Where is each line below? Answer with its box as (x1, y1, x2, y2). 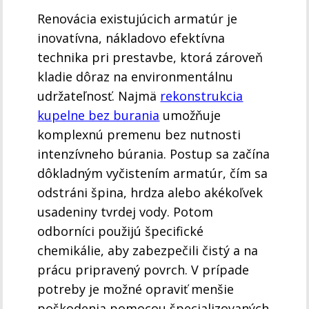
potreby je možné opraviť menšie (37, 281, 235, 298)
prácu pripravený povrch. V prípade (37, 261, 250, 279)
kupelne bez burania (37, 107, 160, 124)
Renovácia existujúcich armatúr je (37, 10, 238, 28)
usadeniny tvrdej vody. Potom (37, 203, 214, 221)
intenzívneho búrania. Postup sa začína (37, 146, 270, 163)
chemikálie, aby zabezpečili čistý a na (37, 242, 259, 259)
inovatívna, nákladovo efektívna (37, 30, 226, 47)
